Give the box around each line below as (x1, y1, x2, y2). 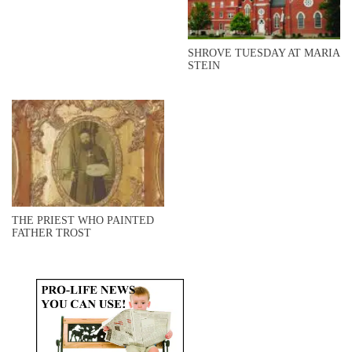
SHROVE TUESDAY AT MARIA (188, 46, 339, 59)
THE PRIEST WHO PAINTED (12, 214, 154, 227)
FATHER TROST (12, 227, 91, 240)
